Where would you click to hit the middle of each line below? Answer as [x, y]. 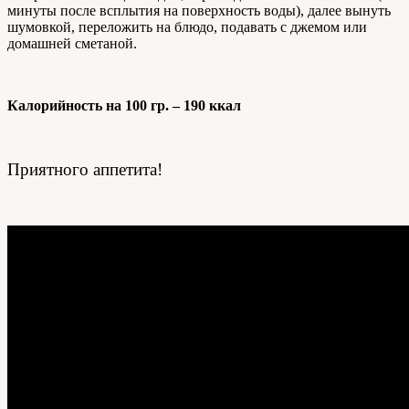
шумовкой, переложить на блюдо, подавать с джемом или [187, 27]
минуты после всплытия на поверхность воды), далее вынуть [199, 11]
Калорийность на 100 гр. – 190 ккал [124, 106]
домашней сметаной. [72, 44]
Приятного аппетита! [85, 170]
